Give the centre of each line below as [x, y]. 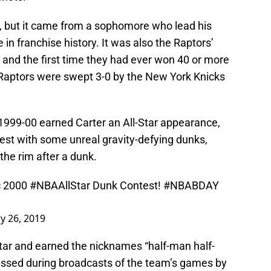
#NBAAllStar [60, 185]
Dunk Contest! [127, 185]
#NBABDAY [191, 185]
